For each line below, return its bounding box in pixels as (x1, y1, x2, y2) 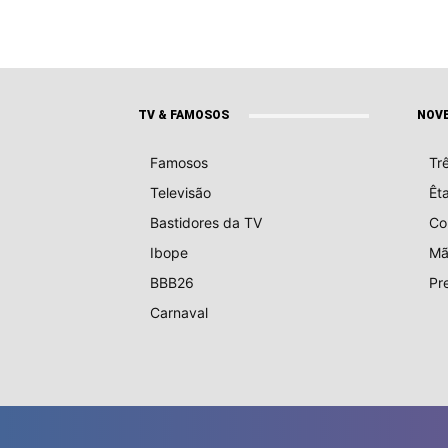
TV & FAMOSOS (138, 108, 229, 123)
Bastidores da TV (150, 214, 262, 232)
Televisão (150, 184, 211, 202)
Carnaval (150, 304, 208, 322)
